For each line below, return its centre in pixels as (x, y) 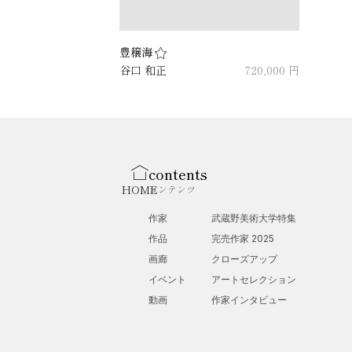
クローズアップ (244, 258)
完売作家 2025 (243, 238)
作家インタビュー (249, 299)
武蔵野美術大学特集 (254, 218)
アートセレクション (254, 279)
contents (178, 173)
